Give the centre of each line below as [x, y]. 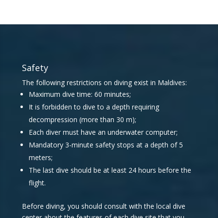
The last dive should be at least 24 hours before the [110, 170]
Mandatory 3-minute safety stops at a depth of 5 [106, 145]
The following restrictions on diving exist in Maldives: [104, 82]
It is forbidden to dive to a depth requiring [94, 107]
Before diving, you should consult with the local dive [103, 206]
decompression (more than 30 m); [82, 119]
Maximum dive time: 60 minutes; [80, 94]
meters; [40, 157]
